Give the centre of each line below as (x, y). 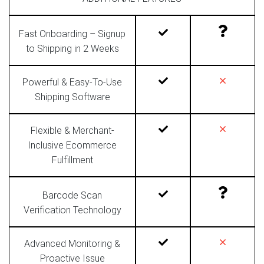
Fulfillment (72, 160)
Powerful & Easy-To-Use (72, 82)
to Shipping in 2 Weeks (72, 48)
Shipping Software (72, 97)
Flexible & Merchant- (72, 130)
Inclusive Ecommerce (72, 145)
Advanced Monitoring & (72, 243)
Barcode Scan (72, 195)
